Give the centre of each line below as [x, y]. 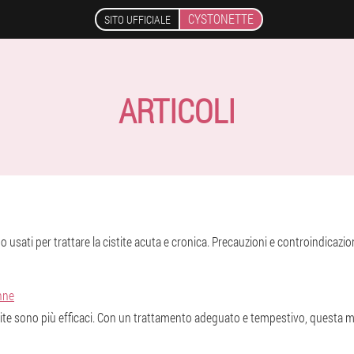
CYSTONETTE [221, 19]
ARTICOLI [177, 110]
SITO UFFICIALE [137, 19]
